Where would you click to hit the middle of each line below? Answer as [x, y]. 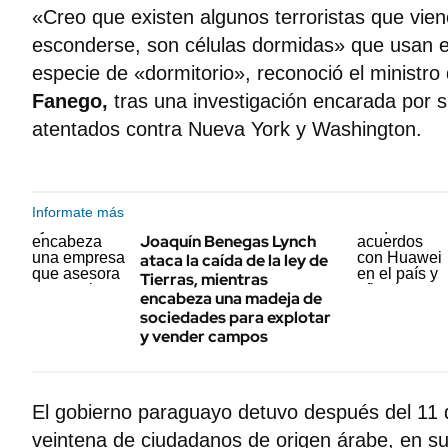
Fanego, [73, 101]
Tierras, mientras [204, 279]
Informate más [78, 212]
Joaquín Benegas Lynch [228, 241]
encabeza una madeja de [231, 298]
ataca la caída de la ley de [234, 260]
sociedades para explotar [235, 317]
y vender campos [204, 336]
